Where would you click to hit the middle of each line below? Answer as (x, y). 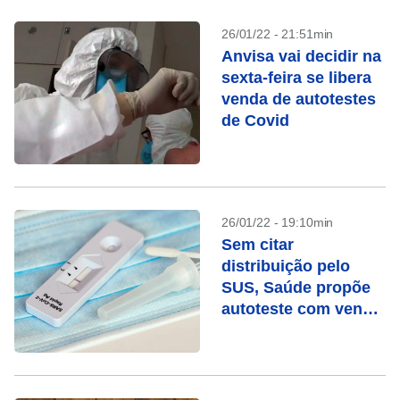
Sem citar (258, 245)
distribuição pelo (286, 266)
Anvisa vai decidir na (301, 56)
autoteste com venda (301, 309)
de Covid (255, 121)
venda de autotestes (299, 99)
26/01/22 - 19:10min (278, 222)
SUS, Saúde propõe (296, 287)
